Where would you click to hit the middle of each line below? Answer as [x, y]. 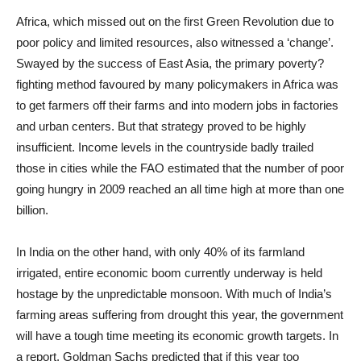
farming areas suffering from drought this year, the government [180, 315]
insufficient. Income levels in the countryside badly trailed [165, 147]
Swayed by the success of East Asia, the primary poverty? [170, 64]
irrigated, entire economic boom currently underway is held [169, 273]
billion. [32, 210]
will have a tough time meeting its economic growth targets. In [177, 336]
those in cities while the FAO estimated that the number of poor [180, 168]
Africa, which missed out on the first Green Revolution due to [175, 22]
